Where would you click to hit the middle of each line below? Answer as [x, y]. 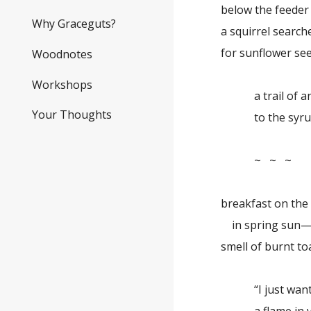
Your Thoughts [72, 115]
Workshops [62, 84]
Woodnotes [62, 54]
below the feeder [265, 10]
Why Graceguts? [74, 24]
